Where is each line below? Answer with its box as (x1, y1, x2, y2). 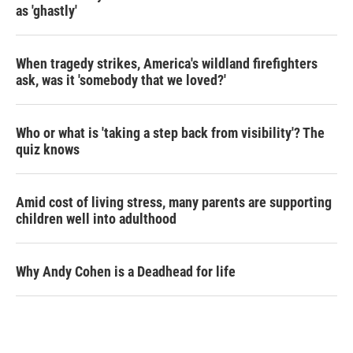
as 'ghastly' (16, 2, 77, 19)
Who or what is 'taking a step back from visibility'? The (16, 124, 325, 141)
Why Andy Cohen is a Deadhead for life (16, 263, 236, 280)
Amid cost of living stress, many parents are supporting (16, 194, 332, 210)
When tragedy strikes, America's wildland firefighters (16, 55, 318, 72)
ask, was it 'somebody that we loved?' (16, 72, 226, 88)
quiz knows (16, 141, 80, 158)
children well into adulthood (16, 210, 176, 227)
